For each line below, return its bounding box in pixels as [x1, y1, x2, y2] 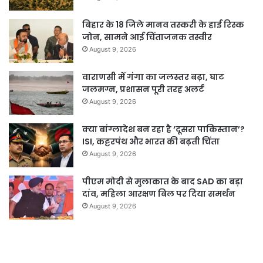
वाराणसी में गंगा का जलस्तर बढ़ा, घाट [82, 70, 224, 83]
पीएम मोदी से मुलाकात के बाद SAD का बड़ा [82, 175, 243, 187]
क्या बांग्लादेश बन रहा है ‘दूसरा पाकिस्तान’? [82, 123, 245, 135]
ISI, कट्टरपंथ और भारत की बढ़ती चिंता [82, 135, 220, 147]
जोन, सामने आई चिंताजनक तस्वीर [82, 31, 212, 43]
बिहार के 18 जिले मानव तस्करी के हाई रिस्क [82, 18, 244, 31]
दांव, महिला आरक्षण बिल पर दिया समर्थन [82, 187, 235, 200]
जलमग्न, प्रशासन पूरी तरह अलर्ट [82, 83, 204, 95]
